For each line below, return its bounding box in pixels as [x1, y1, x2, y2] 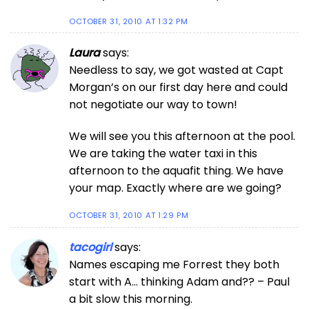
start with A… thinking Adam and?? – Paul [69, 273, 290, 290]
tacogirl [69, 239, 112, 255]
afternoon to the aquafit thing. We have [69, 163, 283, 179]
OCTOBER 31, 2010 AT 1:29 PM [69, 210, 189, 221]
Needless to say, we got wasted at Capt [69, 62, 283, 79]
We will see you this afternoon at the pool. [69, 128, 295, 145]
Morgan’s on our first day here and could [69, 79, 288, 96]
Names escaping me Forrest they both [69, 256, 279, 272]
